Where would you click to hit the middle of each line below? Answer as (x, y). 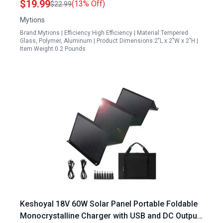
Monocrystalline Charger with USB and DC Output (110, 216)
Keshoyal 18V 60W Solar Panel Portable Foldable (109, 204)
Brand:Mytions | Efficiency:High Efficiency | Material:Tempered (104, 33)
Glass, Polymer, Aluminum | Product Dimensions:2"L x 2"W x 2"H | (109, 41)
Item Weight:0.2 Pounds (53, 49)
